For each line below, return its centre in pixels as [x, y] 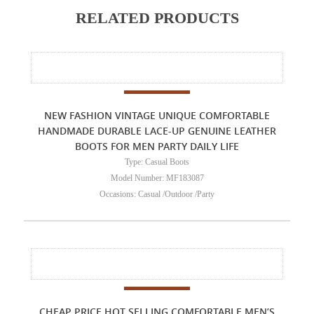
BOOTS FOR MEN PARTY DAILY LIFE [157, 146]
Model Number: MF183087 [157, 178]
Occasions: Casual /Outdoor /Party [157, 194]
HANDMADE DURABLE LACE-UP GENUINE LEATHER [157, 131]
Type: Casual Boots [157, 162]
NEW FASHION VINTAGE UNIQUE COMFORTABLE [157, 116]
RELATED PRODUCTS [157, 18]
